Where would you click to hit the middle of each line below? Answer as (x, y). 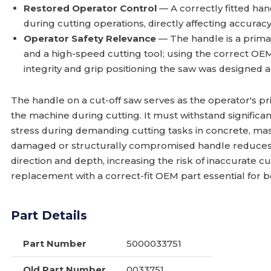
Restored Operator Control (90, 8)
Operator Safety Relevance (90, 38)
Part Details (49, 215)
